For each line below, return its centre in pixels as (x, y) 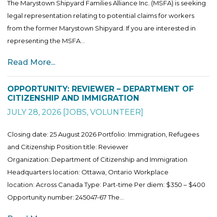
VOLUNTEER (116, 112)
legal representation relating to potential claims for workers (101, 15)
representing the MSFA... (46, 40)
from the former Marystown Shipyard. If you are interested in (101, 28)
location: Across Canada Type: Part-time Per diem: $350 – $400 (106, 184)
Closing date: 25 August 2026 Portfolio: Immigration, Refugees (103, 134)
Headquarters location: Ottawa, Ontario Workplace (88, 172)
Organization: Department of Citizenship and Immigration (97, 159)
